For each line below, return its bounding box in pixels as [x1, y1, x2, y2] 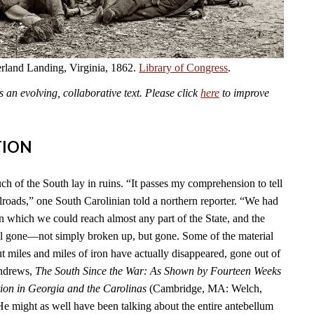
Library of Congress [139, 61, 228, 74]
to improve [219, 86, 270, 99]
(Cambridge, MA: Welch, [146, 282, 263, 295]
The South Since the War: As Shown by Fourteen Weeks [35, 265, 282, 278]
